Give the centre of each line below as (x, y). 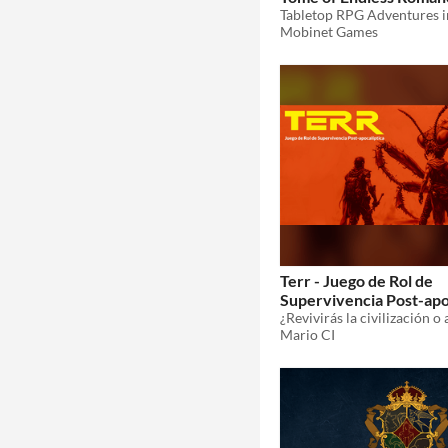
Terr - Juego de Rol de (356, 280)
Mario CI (307, 334)
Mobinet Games (329, 32)
